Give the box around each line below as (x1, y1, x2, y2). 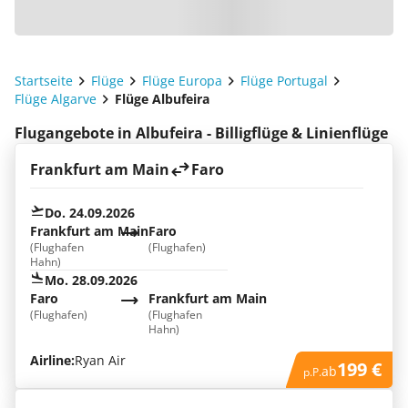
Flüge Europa (142, 72, 222, 89)
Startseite (15, 72, 73, 89)
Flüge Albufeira (115, 90, 209, 107)
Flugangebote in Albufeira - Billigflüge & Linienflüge (15, 123, 388, 143)
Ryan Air (75, 352, 126, 369)
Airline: (30, 352, 75, 369)
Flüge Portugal (240, 72, 328, 89)
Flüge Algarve (15, 90, 97, 107)
